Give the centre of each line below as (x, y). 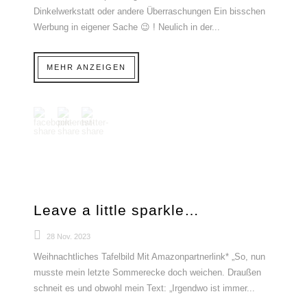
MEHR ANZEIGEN (86, 67)
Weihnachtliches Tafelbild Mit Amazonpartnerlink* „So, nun (149, 257)
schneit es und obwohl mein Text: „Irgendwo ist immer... (144, 288)
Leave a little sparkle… (116, 210)
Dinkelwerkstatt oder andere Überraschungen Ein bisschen (149, 11)
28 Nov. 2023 (69, 236)
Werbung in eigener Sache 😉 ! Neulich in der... (127, 27)
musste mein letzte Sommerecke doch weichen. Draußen (147, 272)
